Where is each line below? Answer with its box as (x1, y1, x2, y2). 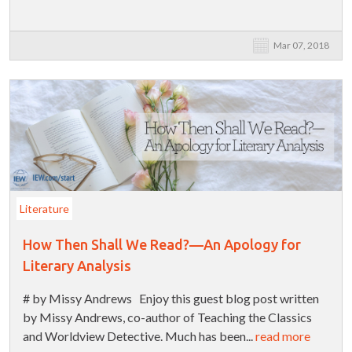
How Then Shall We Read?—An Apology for (23, 236, 301, 253)
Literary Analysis (23, 258, 131, 274)
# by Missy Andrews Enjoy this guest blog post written (23, 291, 319, 306)
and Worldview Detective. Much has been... (23, 328, 255, 344)
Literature (20, 202, 69, 216)
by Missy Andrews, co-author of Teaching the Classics (23, 310, 312, 325)
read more (255, 328, 310, 344)
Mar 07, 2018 (273, 39, 329, 52)
